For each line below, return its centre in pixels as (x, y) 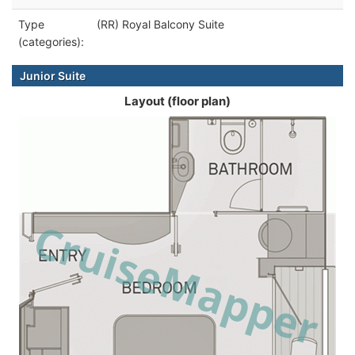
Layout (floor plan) (177, 101)
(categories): (51, 41)
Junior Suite (53, 75)
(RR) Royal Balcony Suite (160, 24)
